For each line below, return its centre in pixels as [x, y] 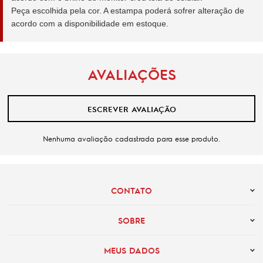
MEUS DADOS [131, 250]
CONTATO [131, 190]
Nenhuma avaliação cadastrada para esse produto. [131, 139]
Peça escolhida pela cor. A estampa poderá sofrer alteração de [128, 11]
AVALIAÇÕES [131, 75]
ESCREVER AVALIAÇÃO [131, 109]
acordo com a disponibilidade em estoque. [90, 24]
